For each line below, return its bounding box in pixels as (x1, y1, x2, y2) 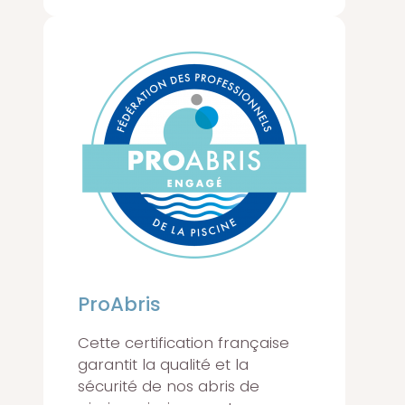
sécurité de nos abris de (78, 374, 259, 397)
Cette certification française (78, 331, 289, 353)
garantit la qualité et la (78, 353, 249, 375)
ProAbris (78, 289, 161, 318)
